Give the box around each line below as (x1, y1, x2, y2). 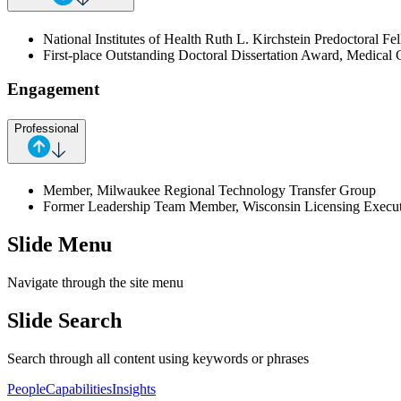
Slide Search (7, 308, 122, 332)
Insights (112, 380, 156, 397)
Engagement (7, 80, 99, 99)
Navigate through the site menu (7, 274, 183, 290)
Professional (14, 121, 79, 135)
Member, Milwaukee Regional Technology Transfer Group (43, 182, 376, 198)
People (7, 380, 46, 397)
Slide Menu (7, 232, 112, 256)
